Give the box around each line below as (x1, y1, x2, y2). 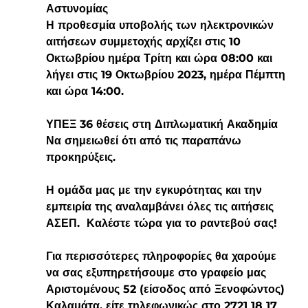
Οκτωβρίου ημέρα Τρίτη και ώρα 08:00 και (45, 51, 276, 65)
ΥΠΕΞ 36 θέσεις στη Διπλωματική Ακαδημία (45, 117, 278, 131)
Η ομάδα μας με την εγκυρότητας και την (45, 183, 265, 197)
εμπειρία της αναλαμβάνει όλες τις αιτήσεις (45, 199, 277, 213)
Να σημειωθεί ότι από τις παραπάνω (45, 133, 245, 147)
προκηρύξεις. (45, 150, 115, 164)
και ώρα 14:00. (45, 84, 124, 98)
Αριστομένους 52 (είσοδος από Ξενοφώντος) (45, 282, 288, 296)
